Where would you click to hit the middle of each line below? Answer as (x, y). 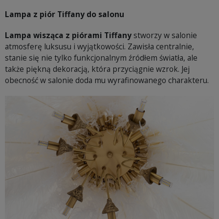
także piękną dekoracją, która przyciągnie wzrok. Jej (97, 69)
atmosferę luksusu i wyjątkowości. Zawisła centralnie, (99, 46)
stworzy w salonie (164, 35)
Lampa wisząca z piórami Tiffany (68, 35)
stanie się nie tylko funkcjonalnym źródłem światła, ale (101, 58)
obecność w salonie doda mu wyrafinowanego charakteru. (107, 80)
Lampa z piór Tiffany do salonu (65, 14)
